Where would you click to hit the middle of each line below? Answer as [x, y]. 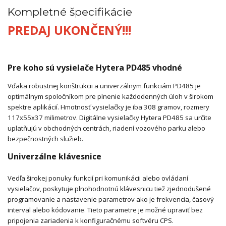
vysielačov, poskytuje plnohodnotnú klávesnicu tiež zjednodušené [109, 188]
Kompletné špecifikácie [70, 12]
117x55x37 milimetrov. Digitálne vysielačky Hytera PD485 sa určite [109, 117]
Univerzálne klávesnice [54, 156]
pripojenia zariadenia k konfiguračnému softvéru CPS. [91, 220]
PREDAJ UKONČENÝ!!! [69, 30]
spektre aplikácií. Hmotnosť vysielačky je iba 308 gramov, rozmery [108, 107]
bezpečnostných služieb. [45, 138]
